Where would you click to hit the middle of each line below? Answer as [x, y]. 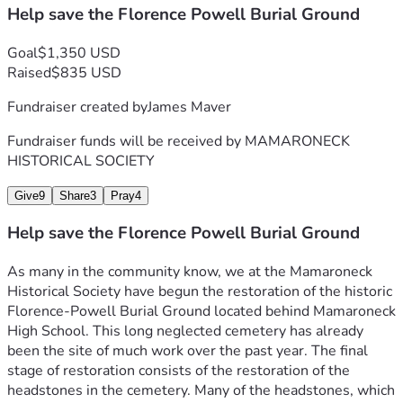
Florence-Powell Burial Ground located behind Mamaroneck [201, 312]
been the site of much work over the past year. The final [188, 351]
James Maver [189, 107]
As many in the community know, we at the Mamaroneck [190, 272]
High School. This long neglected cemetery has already [185, 331]
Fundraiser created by [77, 107]
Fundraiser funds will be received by [126, 141]
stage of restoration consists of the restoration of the [179, 371]
